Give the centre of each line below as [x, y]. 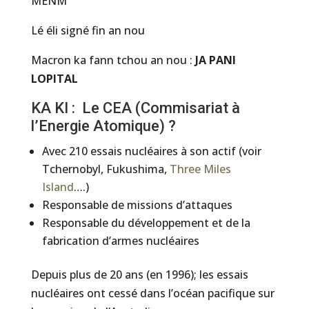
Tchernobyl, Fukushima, [106, 169]
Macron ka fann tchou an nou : [113, 60]
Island [58, 187]
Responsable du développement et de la [146, 223]
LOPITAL [54, 79]
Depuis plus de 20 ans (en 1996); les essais [139, 275]
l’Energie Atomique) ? [103, 126]
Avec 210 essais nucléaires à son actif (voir [151, 151]
